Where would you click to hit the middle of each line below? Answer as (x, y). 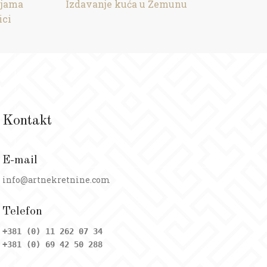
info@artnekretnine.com (56, 180)
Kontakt (27, 121)
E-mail (20, 160)
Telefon (22, 212)
